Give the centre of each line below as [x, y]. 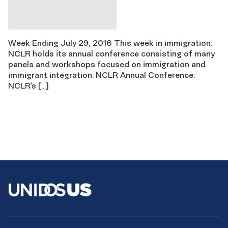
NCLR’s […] [28, 86]
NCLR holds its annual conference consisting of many [111, 54]
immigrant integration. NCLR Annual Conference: [102, 75]
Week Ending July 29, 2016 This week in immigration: [110, 43]
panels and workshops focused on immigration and [107, 64]
